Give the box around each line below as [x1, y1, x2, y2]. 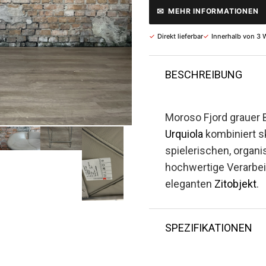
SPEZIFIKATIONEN [165, 221, 252, 234]
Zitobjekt [214, 178, 256, 190]
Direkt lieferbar [157, 32, 203, 40]
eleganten [165, 178, 214, 190]
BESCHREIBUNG [165, 68, 242, 81]
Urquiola [165, 128, 203, 140]
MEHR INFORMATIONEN [168, 6, 259, 15]
